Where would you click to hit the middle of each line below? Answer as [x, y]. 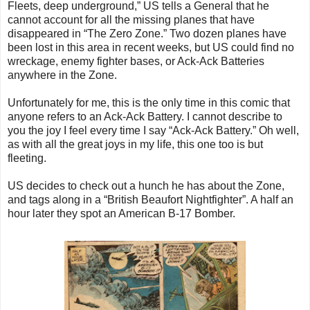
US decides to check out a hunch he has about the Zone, [146, 186]
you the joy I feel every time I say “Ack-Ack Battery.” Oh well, [153, 131]
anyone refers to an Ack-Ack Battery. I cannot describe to [145, 117]
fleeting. [27, 158]
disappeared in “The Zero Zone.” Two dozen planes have [147, 34]
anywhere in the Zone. [62, 75]
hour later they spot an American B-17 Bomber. [121, 214]
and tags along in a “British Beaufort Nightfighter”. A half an [151, 200]
